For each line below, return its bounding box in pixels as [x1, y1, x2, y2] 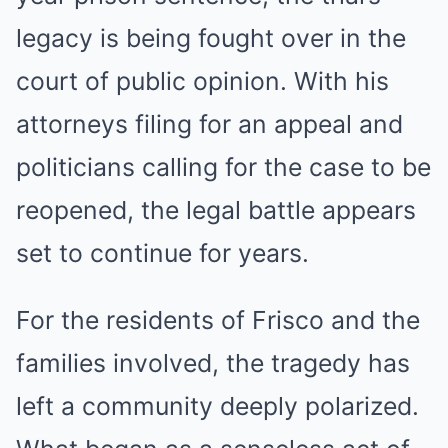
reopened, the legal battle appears [16, 195, 416, 225]
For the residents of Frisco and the [16, 305, 420, 335]
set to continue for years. [16, 238, 309, 268]
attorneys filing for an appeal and [16, 109, 403, 139]
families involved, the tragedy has [16, 348, 410, 378]
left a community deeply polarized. [16, 391, 419, 421]
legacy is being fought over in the [16, 23, 406, 53]
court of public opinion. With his [16, 66, 389, 96]
